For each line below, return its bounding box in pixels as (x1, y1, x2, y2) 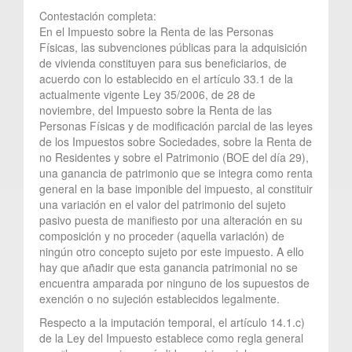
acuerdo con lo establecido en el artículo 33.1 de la (39, 70, 293, 86)
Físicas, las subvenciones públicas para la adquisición (39, 38, 307, 55)
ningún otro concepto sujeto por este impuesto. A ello (39, 243, 304, 259)
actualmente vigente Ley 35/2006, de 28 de (39, 86, 255, 102)
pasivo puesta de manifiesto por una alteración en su (39, 211, 302, 228)
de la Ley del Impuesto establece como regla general (39, 329, 303, 346)
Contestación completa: (39, 7, 159, 24)
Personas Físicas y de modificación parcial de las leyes (39, 117, 313, 134)
